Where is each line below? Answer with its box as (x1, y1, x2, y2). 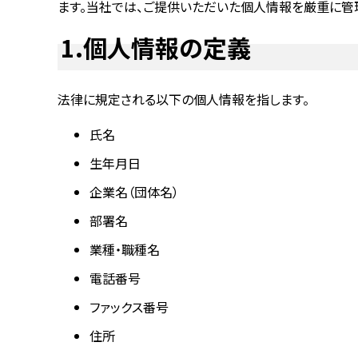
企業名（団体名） (89, 182, 179, 201)
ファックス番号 (89, 297, 169, 316)
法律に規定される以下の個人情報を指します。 (58, 89, 309, 109)
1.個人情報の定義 (60, 30, 251, 65)
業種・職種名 (89, 240, 160, 259)
